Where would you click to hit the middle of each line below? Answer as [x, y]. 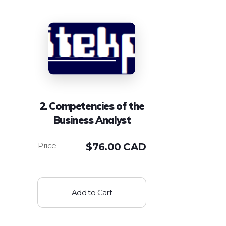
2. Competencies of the [92, 106]
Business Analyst [92, 120]
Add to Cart [92, 193]
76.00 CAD [119, 147]
